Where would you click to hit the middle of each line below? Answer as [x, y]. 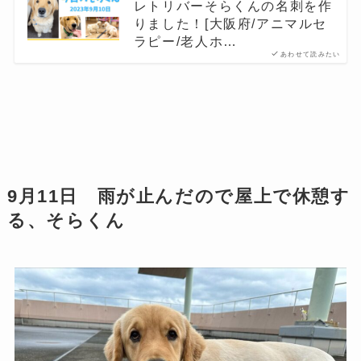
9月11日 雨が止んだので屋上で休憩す [178, 197]
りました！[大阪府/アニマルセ [230, 23]
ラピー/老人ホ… [185, 41]
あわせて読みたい [310, 54]
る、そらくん [66, 221]
